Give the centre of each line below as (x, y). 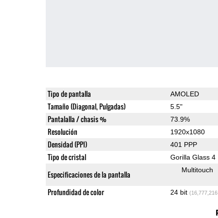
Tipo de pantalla (69, 93)
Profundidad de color (76, 192)
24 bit (180, 192)
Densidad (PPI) (67, 144)
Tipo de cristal (67, 157)
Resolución (62, 131)
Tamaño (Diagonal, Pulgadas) (86, 106)
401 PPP (183, 144)
